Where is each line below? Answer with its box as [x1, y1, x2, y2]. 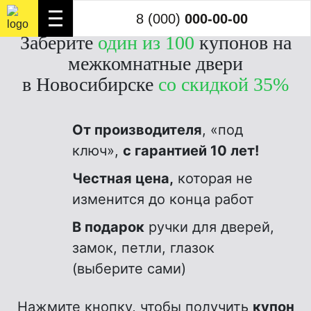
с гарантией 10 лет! [123, 142, 259, 159]
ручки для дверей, [144, 219, 274, 235]
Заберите [19, 32, 98, 53]
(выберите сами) [72, 260, 186, 277]
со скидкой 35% [158, 74, 289, 95]
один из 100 [97, 32, 194, 53]
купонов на [194, 32, 292, 53]
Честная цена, [72, 170, 174, 187]
